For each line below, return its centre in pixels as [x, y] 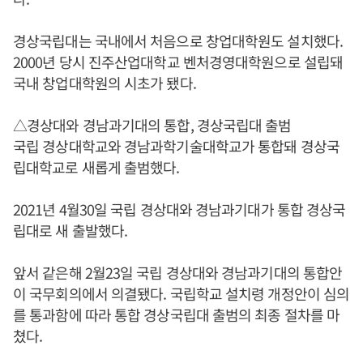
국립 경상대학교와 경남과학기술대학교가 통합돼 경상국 [176, 146]
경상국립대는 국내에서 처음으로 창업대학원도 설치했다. [178, 41]
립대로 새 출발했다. [70, 230]
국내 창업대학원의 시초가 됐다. [105, 83]
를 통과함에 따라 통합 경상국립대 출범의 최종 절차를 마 [177, 314]
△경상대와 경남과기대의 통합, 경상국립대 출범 [152, 125]
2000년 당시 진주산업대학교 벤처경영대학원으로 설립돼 [178, 62]
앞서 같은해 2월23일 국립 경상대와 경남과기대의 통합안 [178, 272]
